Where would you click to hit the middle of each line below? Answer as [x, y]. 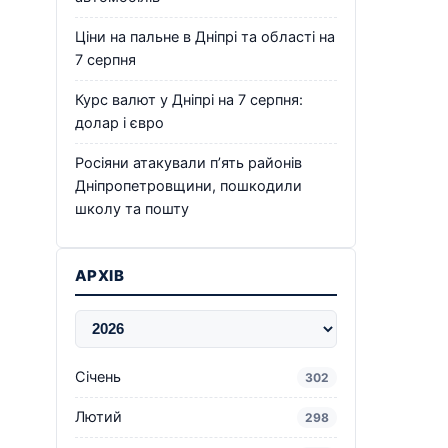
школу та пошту [132, 208]
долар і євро [119, 122]
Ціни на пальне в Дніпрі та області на [205, 36]
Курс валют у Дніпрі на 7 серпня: [189, 99]
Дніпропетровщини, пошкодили [188, 185]
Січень [98, 376]
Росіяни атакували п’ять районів [188, 162]
